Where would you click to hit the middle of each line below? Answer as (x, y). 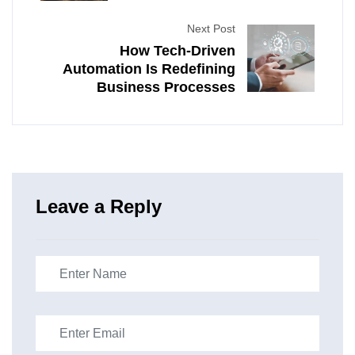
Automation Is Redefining (149, 69)
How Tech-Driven (177, 51)
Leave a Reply (99, 207)
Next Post (211, 29)
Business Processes (166, 88)
